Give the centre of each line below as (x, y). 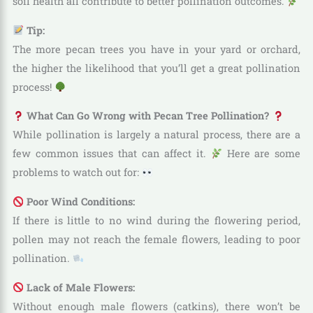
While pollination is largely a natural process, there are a (156, 135)
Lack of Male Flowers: (80, 287)
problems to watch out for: (77, 173)
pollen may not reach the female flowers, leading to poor (156, 240)
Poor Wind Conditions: (80, 202)
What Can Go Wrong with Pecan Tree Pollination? (148, 116)
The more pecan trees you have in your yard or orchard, (156, 49)
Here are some (262, 154)
